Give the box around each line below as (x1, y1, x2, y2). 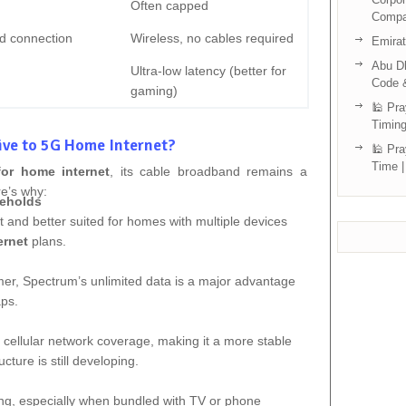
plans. (28, 233, 67, 248)
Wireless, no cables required (130, 30, 294, 45)
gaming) (130, 82, 178, 98)
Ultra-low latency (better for (130, 63, 286, 78)
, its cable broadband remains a (110, 163, 307, 179)
